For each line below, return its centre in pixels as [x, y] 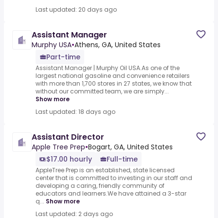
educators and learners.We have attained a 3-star [111, 194]
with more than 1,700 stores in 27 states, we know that [114, 84]
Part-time [63, 57]
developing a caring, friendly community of [100, 186]
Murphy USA [52, 45]
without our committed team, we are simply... [102, 91]
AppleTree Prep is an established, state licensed [105, 170]
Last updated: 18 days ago [75, 112]
